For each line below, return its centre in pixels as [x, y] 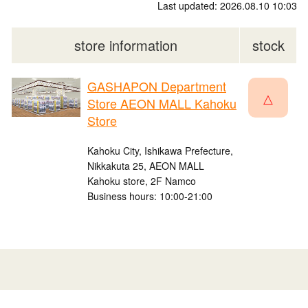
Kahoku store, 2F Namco [142, 181]
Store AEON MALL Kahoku [162, 103]
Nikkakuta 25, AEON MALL [146, 166]
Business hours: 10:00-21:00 [150, 196]
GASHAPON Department [157, 86]
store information [125, 45]
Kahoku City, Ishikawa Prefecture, [160, 151]
